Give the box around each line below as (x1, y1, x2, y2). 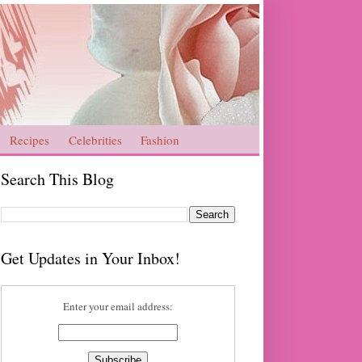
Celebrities (68, 131, 122, 148)
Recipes (10, 131, 50, 148)
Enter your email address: (63, 299, 173, 314)
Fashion (141, 131, 180, 148)
